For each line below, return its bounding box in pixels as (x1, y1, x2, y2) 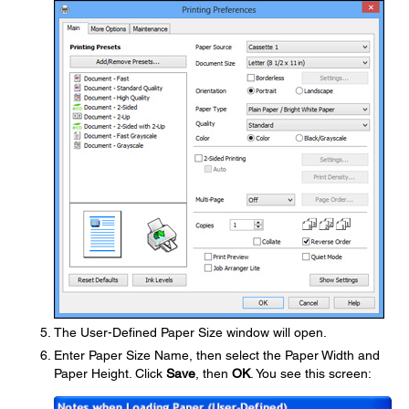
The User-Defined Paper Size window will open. (54, 325, 327, 340)
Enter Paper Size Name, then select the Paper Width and (54, 348, 380, 362)
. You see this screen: (250, 366, 372, 381)
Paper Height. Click (54, 366, 166, 381)
